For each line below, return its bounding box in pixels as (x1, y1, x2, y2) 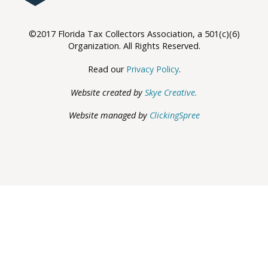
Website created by (71, 86, 145, 98)
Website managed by (68, 109, 150, 121)
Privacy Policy (126, 63, 179, 75)
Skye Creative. (145, 86, 197, 98)
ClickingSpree (149, 109, 200, 121)
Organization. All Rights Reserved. (68, 39, 200, 51)
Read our (87, 63, 126, 75)
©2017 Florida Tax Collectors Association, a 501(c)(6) (28, 28, 240, 39)
